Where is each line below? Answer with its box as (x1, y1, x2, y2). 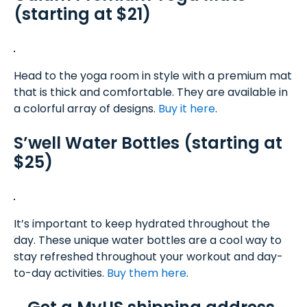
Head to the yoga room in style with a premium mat (14, 68, 292, 84)
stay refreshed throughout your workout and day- (14, 249, 283, 265)
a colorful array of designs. (14, 101, 158, 116)
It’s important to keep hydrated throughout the (14, 216, 270, 232)
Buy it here (158, 101, 215, 116)
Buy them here (107, 265, 186, 281)
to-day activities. (14, 265, 107, 281)
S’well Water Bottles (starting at (14, 132, 282, 154)
